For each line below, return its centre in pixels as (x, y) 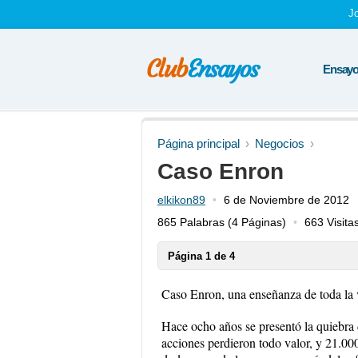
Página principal (199, 143)
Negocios (280, 143)
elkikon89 (181, 200)
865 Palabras (191, 222)
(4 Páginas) (255, 222)
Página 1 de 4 (201, 256)
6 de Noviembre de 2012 (286, 200)
